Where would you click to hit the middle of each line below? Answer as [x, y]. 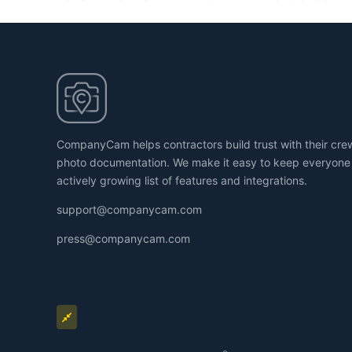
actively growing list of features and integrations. [182, 180]
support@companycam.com [129, 209]
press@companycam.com [123, 238]
